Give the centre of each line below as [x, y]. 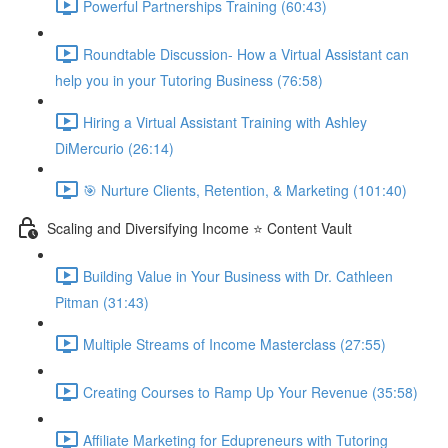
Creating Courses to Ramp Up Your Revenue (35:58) [250, 391]
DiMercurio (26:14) [114, 148]
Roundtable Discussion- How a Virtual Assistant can [246, 53]
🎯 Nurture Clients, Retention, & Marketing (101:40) [245, 189]
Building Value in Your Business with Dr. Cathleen [238, 275]
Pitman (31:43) [102, 302]
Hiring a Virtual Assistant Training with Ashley [225, 121]
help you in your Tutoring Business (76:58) [189, 80]
